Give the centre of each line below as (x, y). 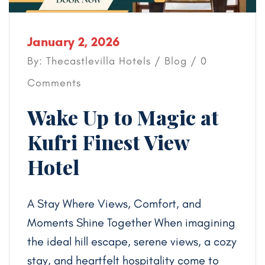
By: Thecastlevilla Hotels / (96, 61)
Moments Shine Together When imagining (131, 223)
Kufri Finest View (108, 142)
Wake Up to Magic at (123, 117)
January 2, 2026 (73, 42)
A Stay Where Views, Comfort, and (114, 204)
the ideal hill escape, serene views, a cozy (132, 242)
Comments (54, 83)
